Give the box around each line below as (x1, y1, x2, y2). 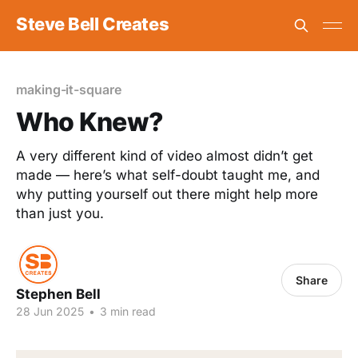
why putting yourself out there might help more (16, 186, 318, 202)
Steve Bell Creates (16, 13, 169, 34)
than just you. (16, 205, 104, 221)
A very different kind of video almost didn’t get (16, 148, 313, 164)
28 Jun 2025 (16, 304, 84, 318)
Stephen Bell (16, 286, 101, 302)
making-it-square (16, 82, 121, 97)
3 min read (97, 304, 156, 318)
